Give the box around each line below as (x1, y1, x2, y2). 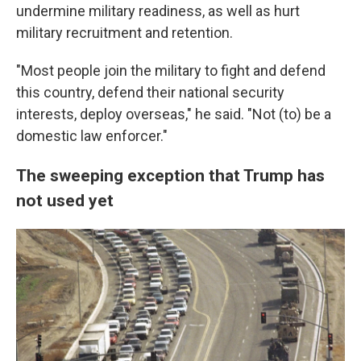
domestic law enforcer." (16, 127, 168, 144)
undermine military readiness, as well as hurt (16, 2, 300, 19)
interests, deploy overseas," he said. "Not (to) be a (16, 106, 331, 122)
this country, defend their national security (16, 84, 284, 101)
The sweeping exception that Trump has (16, 165, 325, 185)
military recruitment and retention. (16, 24, 233, 41)
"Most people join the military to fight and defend (16, 62, 326, 79)
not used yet (16, 190, 114, 210)
